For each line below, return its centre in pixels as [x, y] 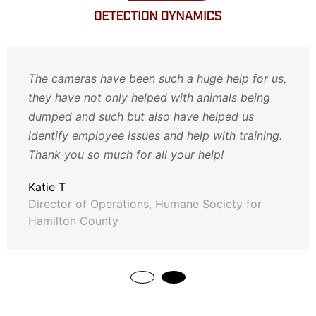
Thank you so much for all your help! [126, 155]
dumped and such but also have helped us [141, 117]
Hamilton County [73, 221]
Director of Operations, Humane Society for [145, 204]
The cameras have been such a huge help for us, [157, 79]
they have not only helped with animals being [149, 98]
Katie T [47, 187]
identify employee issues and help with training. [155, 136]
